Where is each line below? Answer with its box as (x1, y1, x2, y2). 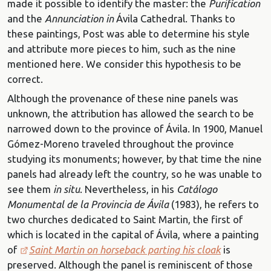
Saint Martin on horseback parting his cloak (29, 243, 221, 255)
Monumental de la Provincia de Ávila (7, 198, 169, 210)
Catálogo (177, 183, 217, 195)
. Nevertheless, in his (80, 183, 177, 195)
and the (7, 13, 45, 25)
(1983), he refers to (169, 198, 259, 210)
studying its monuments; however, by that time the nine (7, 152, 262, 165)
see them (7, 183, 53, 195)
